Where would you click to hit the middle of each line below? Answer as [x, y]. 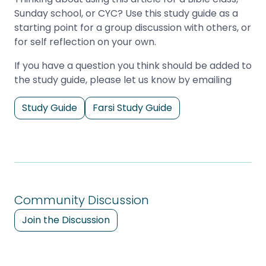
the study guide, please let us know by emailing [123, 80]
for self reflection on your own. [85, 42]
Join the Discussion [66, 220]
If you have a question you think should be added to [133, 66]
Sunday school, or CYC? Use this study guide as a [126, 13]
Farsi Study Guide [132, 108]
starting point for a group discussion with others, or [133, 28]
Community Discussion [82, 200]
